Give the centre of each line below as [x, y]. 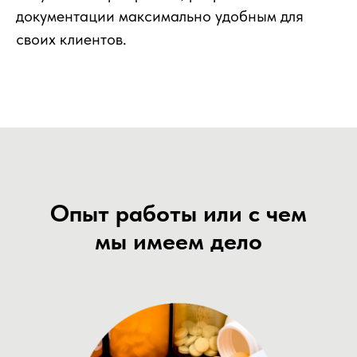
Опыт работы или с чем [178, 213]
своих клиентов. [71, 39]
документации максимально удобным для [160, 16]
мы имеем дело [178, 241]
